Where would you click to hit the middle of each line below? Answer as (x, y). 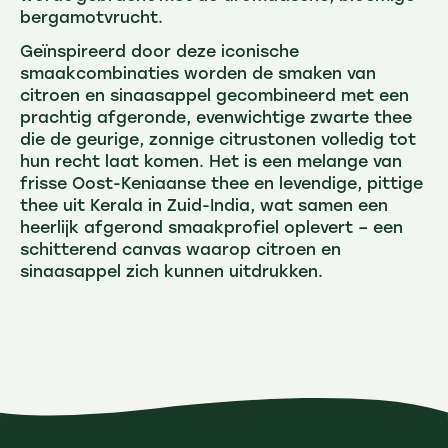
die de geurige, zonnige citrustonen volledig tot (218, 141)
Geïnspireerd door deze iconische (159, 53)
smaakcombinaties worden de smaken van (198, 75)
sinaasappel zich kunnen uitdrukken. (171, 273)
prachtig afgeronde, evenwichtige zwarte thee (216, 119)
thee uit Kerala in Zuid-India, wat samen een (204, 207)
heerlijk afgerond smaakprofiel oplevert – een (211, 229)
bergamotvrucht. (91, 19)
